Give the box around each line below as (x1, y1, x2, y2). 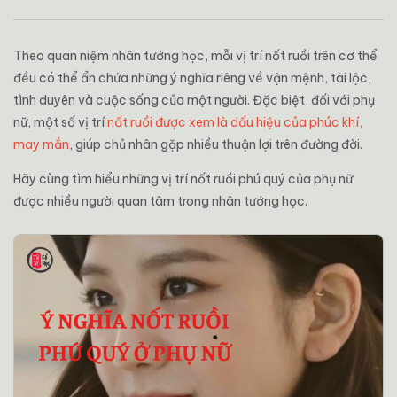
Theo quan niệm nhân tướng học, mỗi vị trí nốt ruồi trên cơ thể (13, 47, 378, 64)
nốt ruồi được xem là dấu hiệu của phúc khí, (107, 113, 362, 130)
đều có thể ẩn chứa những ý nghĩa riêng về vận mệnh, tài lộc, (13, 69, 371, 86)
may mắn (13, 136, 69, 152)
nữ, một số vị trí (13, 113, 107, 130)
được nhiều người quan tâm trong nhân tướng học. (13, 192, 307, 209)
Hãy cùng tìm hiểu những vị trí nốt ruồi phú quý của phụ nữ (13, 170, 353, 187)
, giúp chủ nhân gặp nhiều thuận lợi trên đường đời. (69, 136, 362, 152)
